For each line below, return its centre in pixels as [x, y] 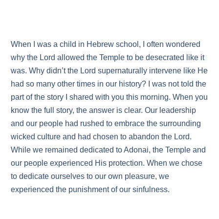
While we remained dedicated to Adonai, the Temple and [109, 150]
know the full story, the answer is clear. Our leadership [104, 110]
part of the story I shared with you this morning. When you [109, 97]
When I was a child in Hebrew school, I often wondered [106, 44]
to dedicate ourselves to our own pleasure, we [90, 176]
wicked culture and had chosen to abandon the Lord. [101, 137]
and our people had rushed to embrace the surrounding [106, 124]
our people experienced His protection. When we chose [107, 163]
